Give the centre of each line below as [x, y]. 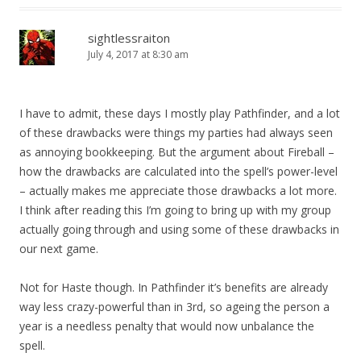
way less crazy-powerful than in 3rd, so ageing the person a [174, 307]
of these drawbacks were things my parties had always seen [176, 133]
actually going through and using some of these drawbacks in [179, 230]
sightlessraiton [129, 38]
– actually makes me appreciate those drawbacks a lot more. [178, 191]
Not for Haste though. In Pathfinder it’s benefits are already [174, 288]
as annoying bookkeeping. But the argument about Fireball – [177, 152]
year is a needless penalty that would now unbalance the [167, 326]
